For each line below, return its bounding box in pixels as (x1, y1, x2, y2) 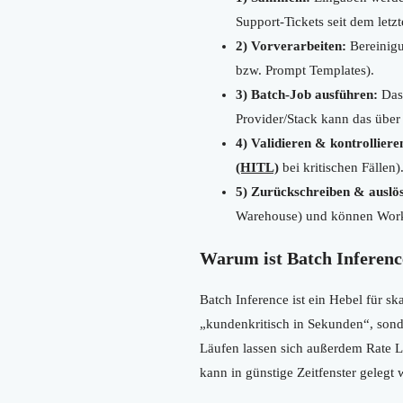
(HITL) (236, 159, 279, 175)
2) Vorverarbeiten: (236, 38, 346, 53)
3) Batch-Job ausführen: (236, 86, 378, 102)
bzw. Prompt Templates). (236, 62, 374, 77)
